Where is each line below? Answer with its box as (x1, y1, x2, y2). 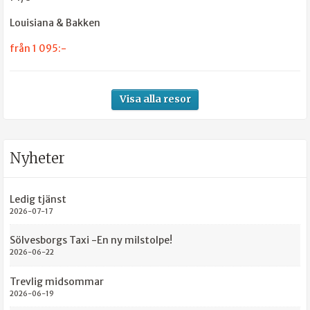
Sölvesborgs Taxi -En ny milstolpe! (10, 234, 172, 247)
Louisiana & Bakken (10, 16, 100, 29)
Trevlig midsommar (10, 275, 104, 288)
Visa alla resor (119, 93, 191, 106)
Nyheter (10, 148, 65, 167)
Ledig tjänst (10, 192, 66, 206)
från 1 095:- (10, 42, 66, 55)
